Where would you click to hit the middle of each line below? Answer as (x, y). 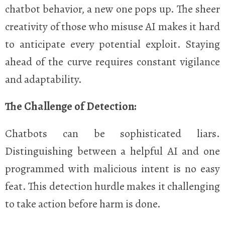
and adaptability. (43, 80)
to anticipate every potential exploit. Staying (113, 44)
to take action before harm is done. (83, 204)
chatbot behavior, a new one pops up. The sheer (113, 9)
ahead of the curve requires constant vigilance (113, 62)
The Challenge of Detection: (71, 106)
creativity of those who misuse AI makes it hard (113, 27)
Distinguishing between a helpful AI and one (113, 151)
